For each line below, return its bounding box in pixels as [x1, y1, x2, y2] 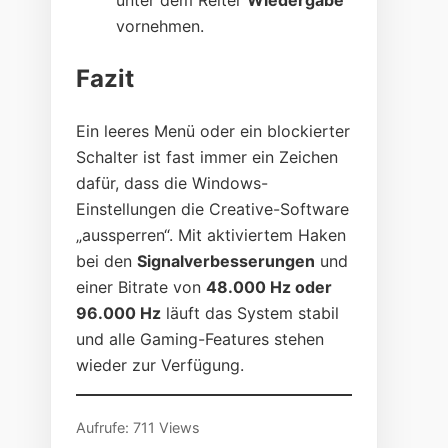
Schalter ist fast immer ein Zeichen [76, 147, 339, 168]
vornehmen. [116, 16, 205, 37]
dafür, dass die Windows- [76, 173, 269, 194]
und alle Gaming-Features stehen [76, 329, 325, 350]
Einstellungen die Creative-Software [76, 199, 350, 220]
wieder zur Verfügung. [76, 355, 245, 376]
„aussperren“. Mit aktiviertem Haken [76, 225, 347, 246]
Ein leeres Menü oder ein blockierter [76, 121, 351, 142]
